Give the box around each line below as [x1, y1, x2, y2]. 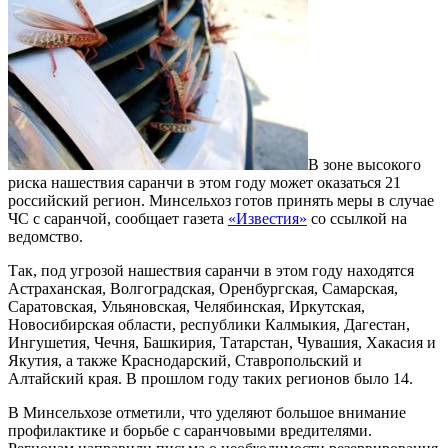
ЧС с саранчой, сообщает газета [8, 209, 228, 227]
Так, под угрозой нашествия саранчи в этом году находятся [8, 261, 414, 279]
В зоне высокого [308, 155, 421, 173]
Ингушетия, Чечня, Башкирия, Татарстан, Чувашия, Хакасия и [8, 333, 436, 351]
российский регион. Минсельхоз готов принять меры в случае [8, 191, 434, 209]
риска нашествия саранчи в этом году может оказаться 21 [8, 173, 401, 191]
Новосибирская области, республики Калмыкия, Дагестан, [8, 315, 410, 333]
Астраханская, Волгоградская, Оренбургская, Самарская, [8, 279, 398, 297]
